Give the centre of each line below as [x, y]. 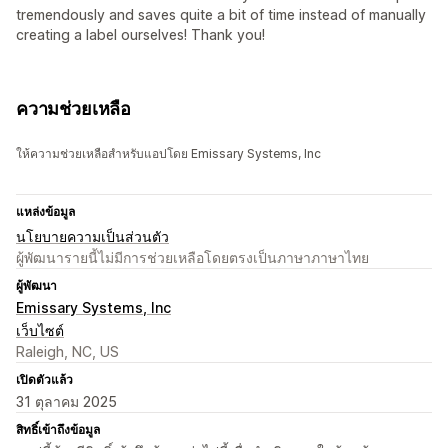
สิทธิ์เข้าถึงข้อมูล [58, 430]
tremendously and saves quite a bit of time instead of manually [221, 15]
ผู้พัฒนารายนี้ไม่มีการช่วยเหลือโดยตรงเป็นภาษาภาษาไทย [192, 258]
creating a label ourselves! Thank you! [140, 35]
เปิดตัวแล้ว [44, 380]
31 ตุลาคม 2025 [66, 402]
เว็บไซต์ [40, 331]
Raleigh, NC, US [67, 352]
